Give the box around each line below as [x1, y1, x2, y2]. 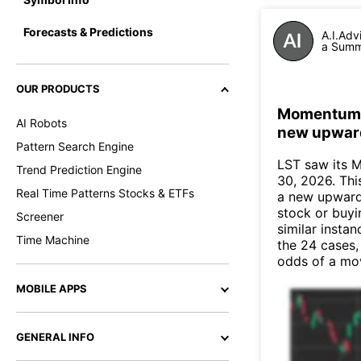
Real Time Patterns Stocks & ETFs [16, 186, 194, 200]
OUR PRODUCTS [16, 82, 100, 95]
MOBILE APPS [16, 282, 87, 295]
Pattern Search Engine [16, 139, 134, 153]
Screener [16, 210, 64, 223]
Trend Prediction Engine [16, 163, 142, 176]
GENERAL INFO [16, 330, 94, 343]
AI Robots [16, 116, 67, 130]
